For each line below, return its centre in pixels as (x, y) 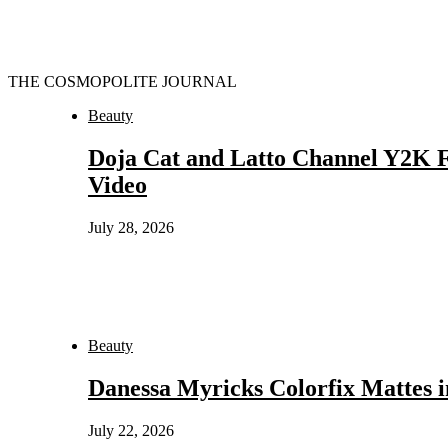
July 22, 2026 (131, 430)
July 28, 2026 (131, 227)
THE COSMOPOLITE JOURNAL (122, 81)
